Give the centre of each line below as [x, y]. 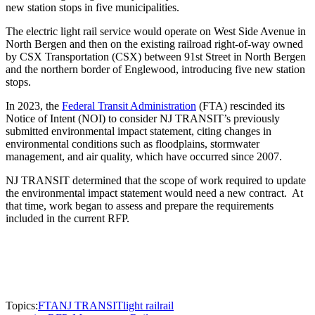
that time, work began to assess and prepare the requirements [140, 206]
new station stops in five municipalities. [94, 8]
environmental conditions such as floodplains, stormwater [133, 144]
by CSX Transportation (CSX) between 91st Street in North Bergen [156, 57]
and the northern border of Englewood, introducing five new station [155, 70]
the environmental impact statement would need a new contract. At [154, 193]
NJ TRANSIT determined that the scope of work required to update [156, 181]
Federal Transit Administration [129, 106]
